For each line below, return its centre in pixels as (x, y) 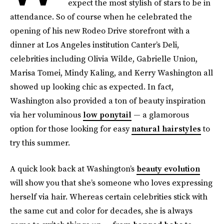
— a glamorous (160, 114)
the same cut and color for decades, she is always (101, 210)
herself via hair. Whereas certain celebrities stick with (109, 196)
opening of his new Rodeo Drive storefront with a (100, 30)
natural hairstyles (166, 128)
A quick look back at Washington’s (73, 168)
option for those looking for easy (71, 128)
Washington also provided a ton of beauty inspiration (108, 100)
